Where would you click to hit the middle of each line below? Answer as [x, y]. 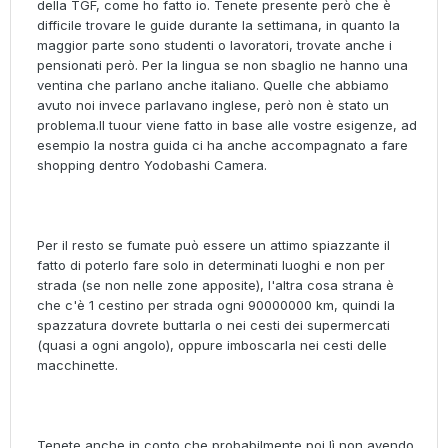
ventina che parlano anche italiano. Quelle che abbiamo [213, 85]
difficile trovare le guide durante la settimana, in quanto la [218, 25]
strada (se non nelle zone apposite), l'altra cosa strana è [215, 285]
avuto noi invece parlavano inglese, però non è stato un [213, 105]
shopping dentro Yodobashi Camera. [152, 165]
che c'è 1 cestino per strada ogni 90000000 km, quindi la [216, 305]
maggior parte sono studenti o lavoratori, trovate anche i [214, 45]
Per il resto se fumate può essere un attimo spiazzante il [213, 245]
